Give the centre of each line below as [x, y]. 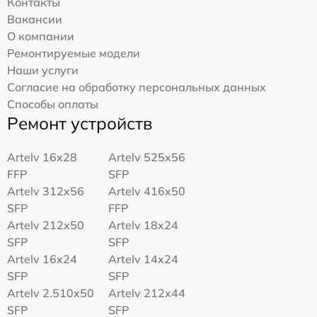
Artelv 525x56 [147, 157]
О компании [41, 36]
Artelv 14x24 [144, 259]
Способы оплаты [53, 104]
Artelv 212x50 [46, 225]
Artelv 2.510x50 [51, 293]
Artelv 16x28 [42, 157]
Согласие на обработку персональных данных [137, 87]
